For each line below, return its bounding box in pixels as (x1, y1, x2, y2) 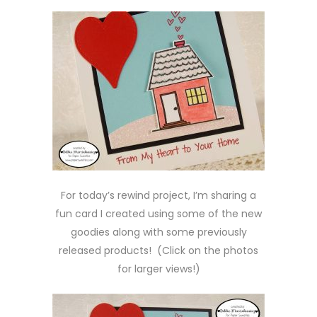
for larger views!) (117, 262, 200, 276)
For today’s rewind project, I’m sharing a (61, 188, 256, 202)
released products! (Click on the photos (59, 243, 258, 258)
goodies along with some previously (70, 225, 247, 239)
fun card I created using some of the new (55, 207, 262, 221)
